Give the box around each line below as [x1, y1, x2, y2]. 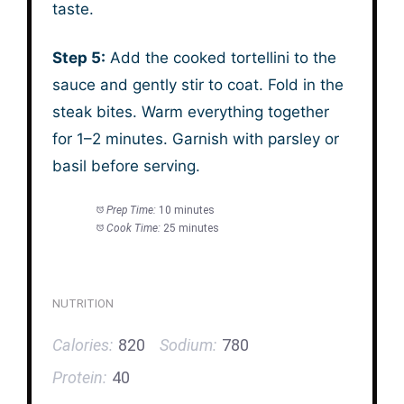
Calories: [51, 335, 113, 354]
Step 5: [51, 49, 106, 68]
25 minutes [163, 222, 220, 235]
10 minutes [159, 204, 216, 217]
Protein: [51, 367, 106, 387]
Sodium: [159, 335, 216, 354]
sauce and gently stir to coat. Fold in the [51, 76, 344, 95]
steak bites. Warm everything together [51, 103, 329, 122]
